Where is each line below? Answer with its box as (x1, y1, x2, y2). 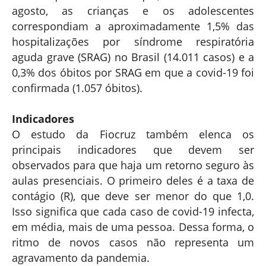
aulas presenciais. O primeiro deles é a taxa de (12, 173, 254, 188)
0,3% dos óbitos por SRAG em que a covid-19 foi (12, 65, 254, 80)
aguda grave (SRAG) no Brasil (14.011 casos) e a (12, 49, 254, 64)
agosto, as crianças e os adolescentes (12, 3, 254, 18)
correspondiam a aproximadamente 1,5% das (12, 18, 254, 33)
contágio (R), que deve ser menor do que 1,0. (12, 188, 254, 203)
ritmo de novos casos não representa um (12, 235, 254, 249)
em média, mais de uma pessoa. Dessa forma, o (12, 219, 254, 234)
